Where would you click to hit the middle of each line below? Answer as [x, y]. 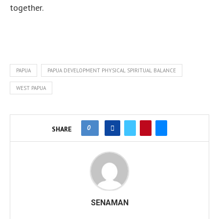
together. [27, 8]
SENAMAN [109, 203]
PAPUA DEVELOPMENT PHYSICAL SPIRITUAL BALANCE [112, 70]
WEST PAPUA [31, 88]
